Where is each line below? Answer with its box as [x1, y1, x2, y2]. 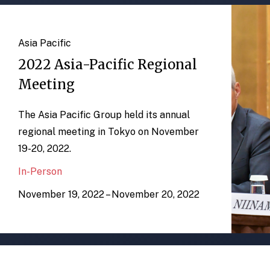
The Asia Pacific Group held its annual [18, 109, 190, 121]
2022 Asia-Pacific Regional [18, 56, 197, 73]
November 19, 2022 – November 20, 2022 [18, 189, 199, 200]
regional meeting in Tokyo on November [18, 126, 199, 137]
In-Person [18, 166, 62, 177]
